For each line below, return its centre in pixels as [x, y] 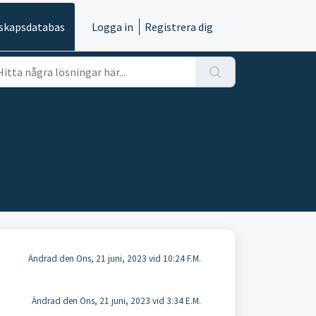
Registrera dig [179, 27]
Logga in [113, 27]
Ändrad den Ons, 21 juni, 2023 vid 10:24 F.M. [114, 259]
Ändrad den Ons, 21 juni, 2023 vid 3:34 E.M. [116, 301]
